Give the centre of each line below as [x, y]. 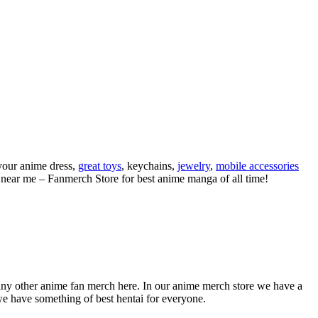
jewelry [194, 165]
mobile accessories [257, 165]
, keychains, [149, 165]
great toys [100, 165]
